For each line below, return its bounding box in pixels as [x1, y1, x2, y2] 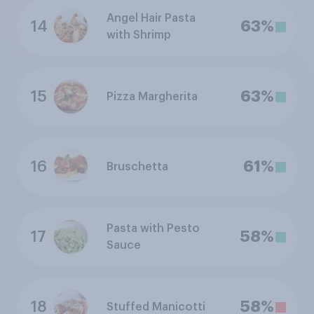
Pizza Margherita [107, 91, 198, 103]
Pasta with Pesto [107, 223, 200, 235]
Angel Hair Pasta [107, 13, 196, 25]
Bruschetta [107, 161, 168, 173]
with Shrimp [107, 29, 171, 41]
